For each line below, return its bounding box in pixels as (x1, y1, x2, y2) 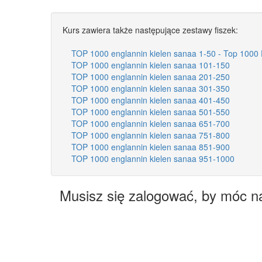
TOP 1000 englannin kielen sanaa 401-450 (71, 94, 230, 106)
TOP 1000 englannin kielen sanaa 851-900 (71, 140, 230, 153)
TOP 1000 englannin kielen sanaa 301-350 (71, 82, 230, 94)
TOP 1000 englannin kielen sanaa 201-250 (71, 70, 230, 82)
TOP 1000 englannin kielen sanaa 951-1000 (71, 152, 235, 164)
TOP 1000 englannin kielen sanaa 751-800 (71, 129, 230, 141)
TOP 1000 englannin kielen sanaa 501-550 (71, 105, 230, 118)
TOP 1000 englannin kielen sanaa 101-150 (71, 58, 230, 71)
